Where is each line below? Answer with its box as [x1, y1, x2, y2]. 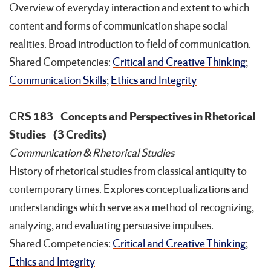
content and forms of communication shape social [9, 19, 228, 34]
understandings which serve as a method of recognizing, [9, 200, 254, 215]
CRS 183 [9, 109, 53, 125]
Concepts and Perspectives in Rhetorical [60, 109, 256, 125]
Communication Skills [9, 73, 106, 88]
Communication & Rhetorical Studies [9, 146, 174, 161]
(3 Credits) [53, 128, 106, 143]
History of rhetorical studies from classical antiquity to [9, 164, 247, 179]
